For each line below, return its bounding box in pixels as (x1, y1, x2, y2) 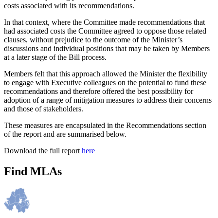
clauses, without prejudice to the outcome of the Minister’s (4, 36, 182, 44)
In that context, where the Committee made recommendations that (4, 18, 205, 27)
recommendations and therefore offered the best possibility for (4, 87, 193, 96)
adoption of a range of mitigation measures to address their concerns (4, 96, 212, 105)
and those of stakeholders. (4, 105, 83, 113)
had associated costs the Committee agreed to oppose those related (4, 27, 206, 36)
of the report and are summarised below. (4, 130, 127, 139)
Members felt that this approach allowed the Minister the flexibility (4, 70, 207, 78)
